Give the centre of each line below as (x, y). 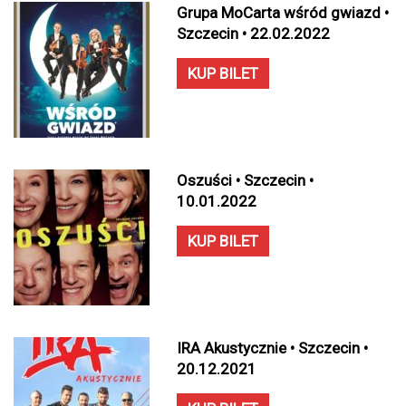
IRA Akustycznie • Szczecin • (272, 348)
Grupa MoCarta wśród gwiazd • (283, 13)
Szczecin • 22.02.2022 (253, 34)
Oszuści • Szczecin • (245, 180)
